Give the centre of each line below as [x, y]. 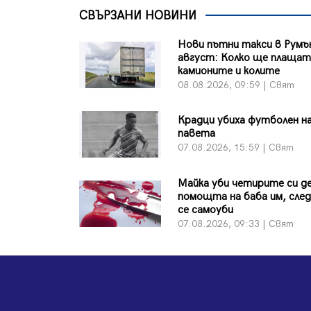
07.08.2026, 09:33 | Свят [236, 224]
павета [197, 134]
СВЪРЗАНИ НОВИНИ [138, 15]
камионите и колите [229, 71]
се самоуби [206, 210]
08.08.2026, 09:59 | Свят [236, 85]
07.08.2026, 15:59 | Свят [236, 148]
